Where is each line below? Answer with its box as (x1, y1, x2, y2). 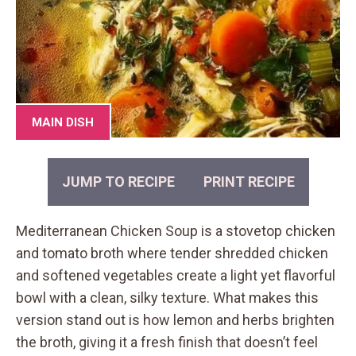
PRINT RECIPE (203, 172, 295, 190)
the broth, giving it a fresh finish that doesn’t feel (16, 333, 318, 350)
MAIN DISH (32, 115, 94, 130)
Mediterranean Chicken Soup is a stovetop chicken (16, 222, 335, 239)
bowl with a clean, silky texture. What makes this (16, 288, 319, 306)
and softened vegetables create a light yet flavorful (16, 266, 335, 284)
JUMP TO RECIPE (61, 172, 175, 190)
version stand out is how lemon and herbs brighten (16, 311, 335, 328)
